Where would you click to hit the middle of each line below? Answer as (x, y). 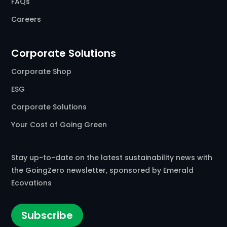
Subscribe (47, 216)
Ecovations (32, 183)
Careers (26, 20)
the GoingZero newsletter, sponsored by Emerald (103, 171)
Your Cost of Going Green (59, 125)
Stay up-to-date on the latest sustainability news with (112, 158)
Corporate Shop (42, 72)
